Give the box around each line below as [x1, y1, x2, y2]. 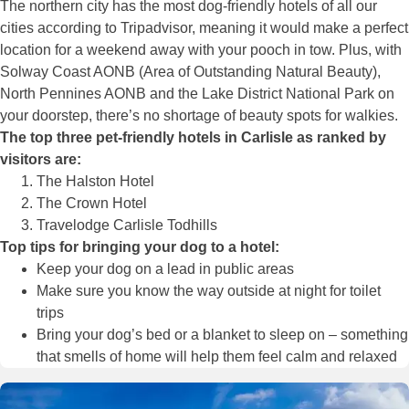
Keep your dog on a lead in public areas [37, 261, 294, 278]
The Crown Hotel [37, 195, 147, 212]
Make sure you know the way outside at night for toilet [37, 283, 381, 299]
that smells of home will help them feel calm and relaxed [37, 349, 397, 365]
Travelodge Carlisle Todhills [37, 217, 221, 234]
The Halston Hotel [37, 173, 154, 190]
